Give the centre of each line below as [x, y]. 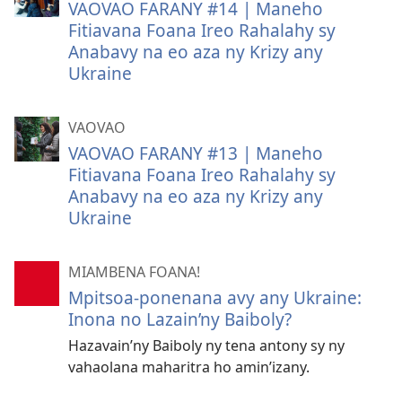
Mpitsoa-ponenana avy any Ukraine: [215, 298]
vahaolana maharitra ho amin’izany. [189, 367]
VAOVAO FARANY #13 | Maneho [196, 153]
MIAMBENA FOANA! [134, 272]
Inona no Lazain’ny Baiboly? [180, 319]
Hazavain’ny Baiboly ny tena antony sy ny [206, 346]
